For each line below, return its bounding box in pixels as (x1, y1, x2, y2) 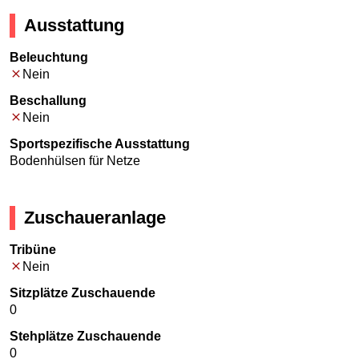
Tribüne (10, 243, 56, 257)
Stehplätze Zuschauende (10, 329, 161, 344)
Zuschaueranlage (24, 208, 167, 228)
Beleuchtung (10, 50, 88, 65)
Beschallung (10, 94, 87, 108)
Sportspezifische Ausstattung (10, 137, 190, 151)
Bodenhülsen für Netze (10, 154, 140, 168)
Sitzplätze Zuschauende (10, 286, 155, 301)
